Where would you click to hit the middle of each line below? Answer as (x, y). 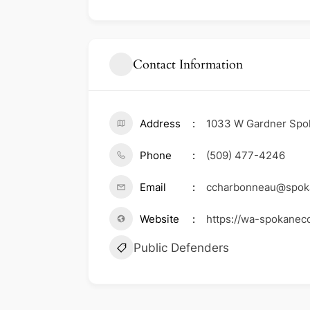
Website (159, 219)
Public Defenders (181, 248)
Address (160, 124)
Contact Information (188, 64)
